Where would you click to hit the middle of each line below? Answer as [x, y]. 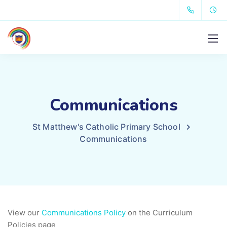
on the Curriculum [159, 213]
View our [25, 213]
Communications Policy [84, 213]
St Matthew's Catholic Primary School [106, 127]
